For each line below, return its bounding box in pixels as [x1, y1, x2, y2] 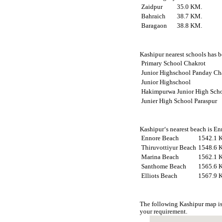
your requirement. [140, 208, 188, 215]
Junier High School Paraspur [141, 97, 218, 105]
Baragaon [141, 22, 167, 30]
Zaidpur [141, 3, 163, 11]
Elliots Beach [141, 172, 178, 179]
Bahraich [141, 13, 166, 20]
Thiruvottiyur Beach [141, 144, 197, 151]
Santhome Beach [141, 163, 187, 170]
